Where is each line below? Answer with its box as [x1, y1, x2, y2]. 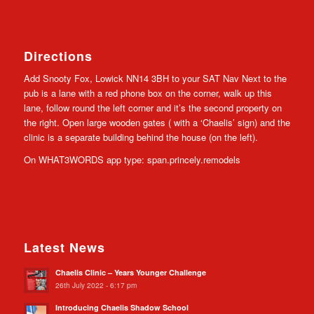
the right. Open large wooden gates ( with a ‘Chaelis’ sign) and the [23, 115, 290, 129]
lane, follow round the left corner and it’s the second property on [23, 100, 282, 114]
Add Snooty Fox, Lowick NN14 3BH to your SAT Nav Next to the [23, 71, 287, 85]
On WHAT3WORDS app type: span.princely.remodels [23, 152, 240, 166]
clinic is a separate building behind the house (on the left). [23, 130, 258, 144]
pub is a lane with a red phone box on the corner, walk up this [23, 86, 272, 100]
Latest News [23, 238, 105, 257]
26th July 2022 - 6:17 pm [55, 280, 137, 291]
